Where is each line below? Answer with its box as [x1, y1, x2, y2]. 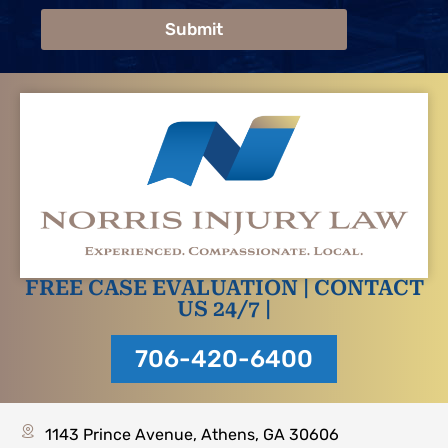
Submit [165, 19, 223, 40]
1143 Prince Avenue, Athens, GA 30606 [45, 425, 339, 445]
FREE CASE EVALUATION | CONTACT [24, 276, 424, 301]
